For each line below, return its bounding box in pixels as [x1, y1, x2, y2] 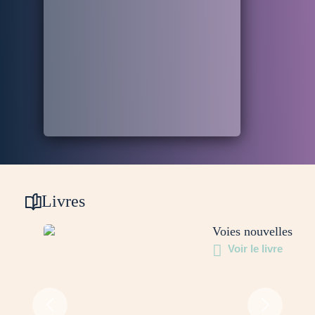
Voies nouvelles [212, 224, 292, 238]
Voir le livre [228, 243, 283, 255]
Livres [41, 192, 85, 210]
